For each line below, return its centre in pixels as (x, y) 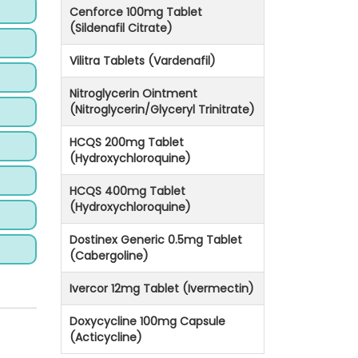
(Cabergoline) (109, 256)
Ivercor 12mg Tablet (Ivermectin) (162, 289)
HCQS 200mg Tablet (127, 143)
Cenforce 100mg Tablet (136, 12)
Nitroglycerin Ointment (133, 94)
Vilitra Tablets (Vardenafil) (143, 61)
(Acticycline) (106, 338)
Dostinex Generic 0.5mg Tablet (156, 240)
